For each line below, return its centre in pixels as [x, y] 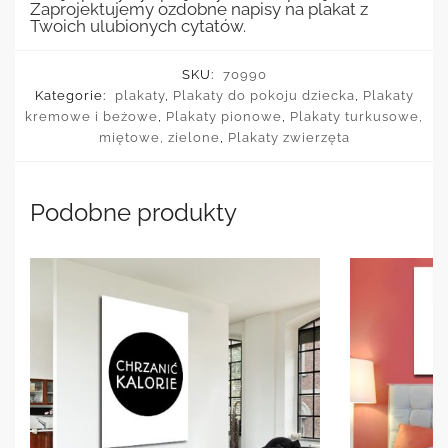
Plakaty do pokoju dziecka [263, 95]
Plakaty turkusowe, [356, 116]
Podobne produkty [133, 212]
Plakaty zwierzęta [288, 137]
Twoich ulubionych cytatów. [138, 25]
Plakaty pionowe [224, 116]
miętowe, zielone [159, 137]
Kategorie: [72, 95]
